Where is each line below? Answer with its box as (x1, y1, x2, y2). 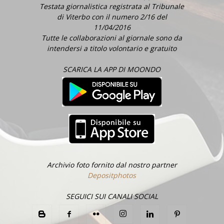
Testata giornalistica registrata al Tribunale (39, 1, 184, 11)
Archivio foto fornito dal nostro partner (46, 160, 177, 170)
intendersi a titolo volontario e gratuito (47, 43, 177, 53)
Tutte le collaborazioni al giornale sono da (41, 33, 182, 43)
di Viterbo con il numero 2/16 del (56, 12, 167, 22)
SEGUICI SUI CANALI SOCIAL (65, 191, 158, 201)
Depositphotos (87, 170, 136, 180)
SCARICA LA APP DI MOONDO (63, 64, 161, 74)
